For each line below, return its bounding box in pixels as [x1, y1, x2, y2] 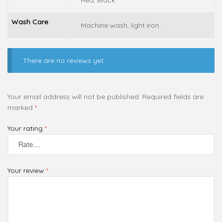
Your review [7, 166, 46, 175]
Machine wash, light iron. [80, 21, 161, 30]
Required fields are [142, 92, 204, 101]
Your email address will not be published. [7, 92, 140, 101]
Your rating [7, 123, 45, 133]
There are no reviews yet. [23, 56, 106, 65]
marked [7, 103, 35, 112]
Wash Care [11, 17, 48, 27]
